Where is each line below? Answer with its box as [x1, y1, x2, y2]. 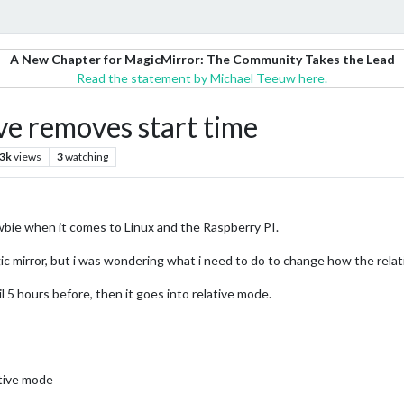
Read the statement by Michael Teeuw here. [77, 70, 327, 86]
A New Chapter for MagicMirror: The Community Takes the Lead [9, 51, 395, 67]
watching [65, 150, 109, 163]
